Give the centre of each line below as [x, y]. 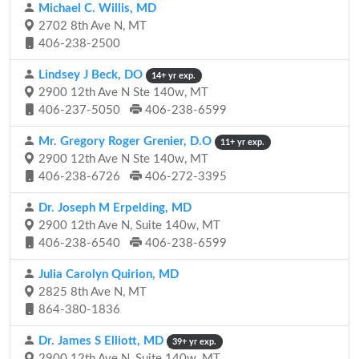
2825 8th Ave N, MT [91, 292]
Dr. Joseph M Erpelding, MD [113, 208]
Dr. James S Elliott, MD [99, 341]
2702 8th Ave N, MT [91, 26]
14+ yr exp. [174, 76]
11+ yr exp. [243, 142]
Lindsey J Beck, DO [89, 75]
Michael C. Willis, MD [96, 8]
